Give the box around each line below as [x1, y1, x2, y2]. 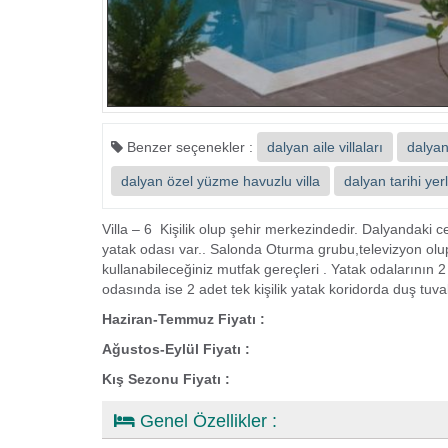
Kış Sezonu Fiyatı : [102, 371, 230, 388]
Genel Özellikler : [135, 411, 277, 432]
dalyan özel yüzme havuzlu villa [121, 173, 320, 190]
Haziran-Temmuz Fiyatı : [102, 311, 269, 328]
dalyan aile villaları [267, 139, 383, 156]
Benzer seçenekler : [123, 139, 257, 156]
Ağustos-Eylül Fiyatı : [102, 341, 250, 358]
